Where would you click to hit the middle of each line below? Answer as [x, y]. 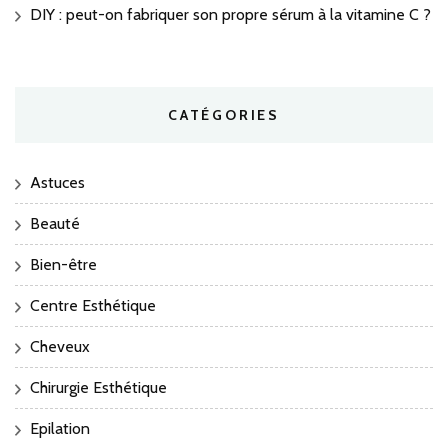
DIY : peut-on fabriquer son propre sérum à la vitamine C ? [230, 15]
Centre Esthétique [93, 306]
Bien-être [63, 265]
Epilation [60, 429]
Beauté [55, 224]
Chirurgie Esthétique [98, 388]
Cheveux [60, 347]
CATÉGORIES [224, 115]
